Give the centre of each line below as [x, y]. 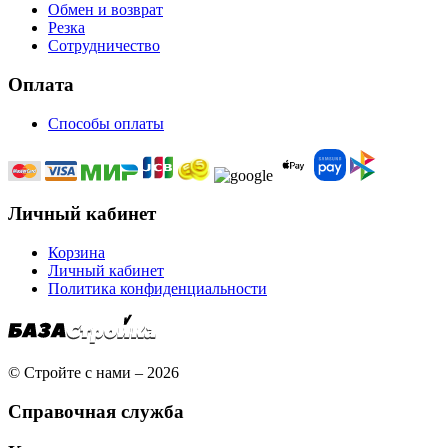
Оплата [41, 84]
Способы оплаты [106, 123]
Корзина [76, 253]
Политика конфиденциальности [157, 289]
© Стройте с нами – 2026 [93, 373]
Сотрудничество [104, 46]
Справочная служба [96, 411]
